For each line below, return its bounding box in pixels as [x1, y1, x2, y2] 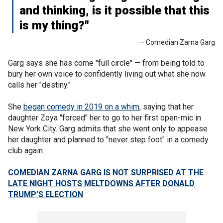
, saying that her [139, 102, 194, 111]
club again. [8, 146, 46, 155]
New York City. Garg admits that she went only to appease [8, 124, 208, 133]
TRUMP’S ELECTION [8, 190, 83, 199]
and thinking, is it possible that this [19, 3, 210, 17]
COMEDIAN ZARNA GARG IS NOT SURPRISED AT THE [8, 168, 204, 177]
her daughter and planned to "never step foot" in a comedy [8, 135, 209, 144]
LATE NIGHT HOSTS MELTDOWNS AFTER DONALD [8, 179, 195, 188]
